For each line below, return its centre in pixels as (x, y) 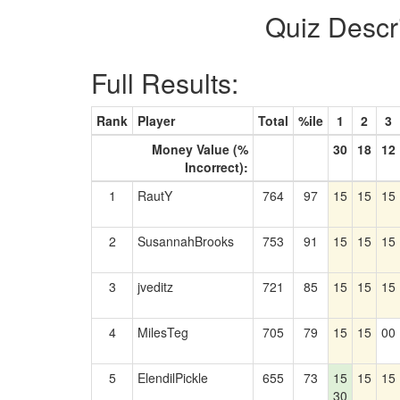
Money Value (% (200, 149)
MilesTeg (163, 332)
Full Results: (165, 83)
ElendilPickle (173, 378)
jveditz (155, 287)
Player (156, 121)
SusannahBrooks (186, 241)
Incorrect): (217, 167)
